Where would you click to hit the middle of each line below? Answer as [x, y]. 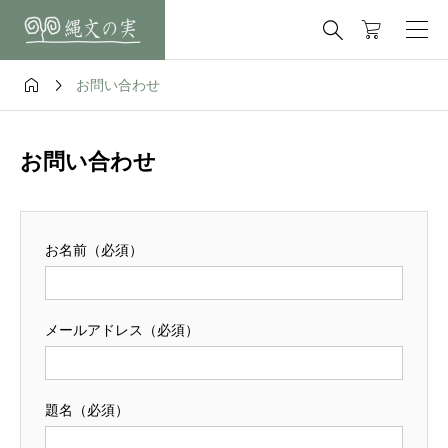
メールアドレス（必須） [122, 331]
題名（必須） [87, 411]
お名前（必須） [94, 251]
